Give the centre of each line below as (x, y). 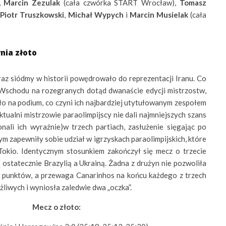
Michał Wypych (96, 15)
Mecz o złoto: (56, 207)
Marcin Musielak (159, 15)
